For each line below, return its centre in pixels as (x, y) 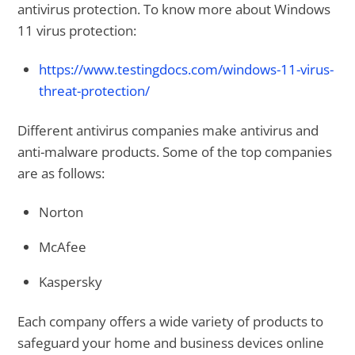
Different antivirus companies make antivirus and (168, 131)
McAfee (63, 247)
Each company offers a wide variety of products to (171, 322)
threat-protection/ (95, 90)
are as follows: (61, 174)
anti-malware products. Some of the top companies (175, 152)
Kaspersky (71, 281)
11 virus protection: (77, 31)
